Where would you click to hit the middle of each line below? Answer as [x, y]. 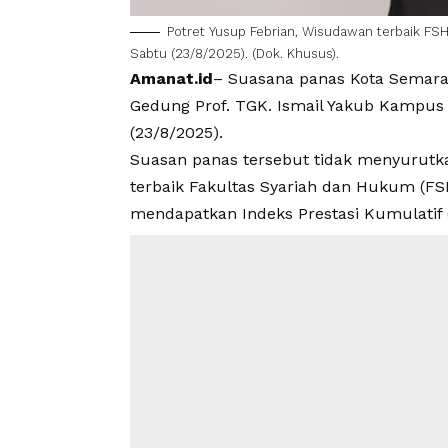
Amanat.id [171, 79]
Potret [188, 32]
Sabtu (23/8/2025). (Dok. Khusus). [234, 54]
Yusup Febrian [252, 32]
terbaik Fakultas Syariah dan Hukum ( [277, 187]
